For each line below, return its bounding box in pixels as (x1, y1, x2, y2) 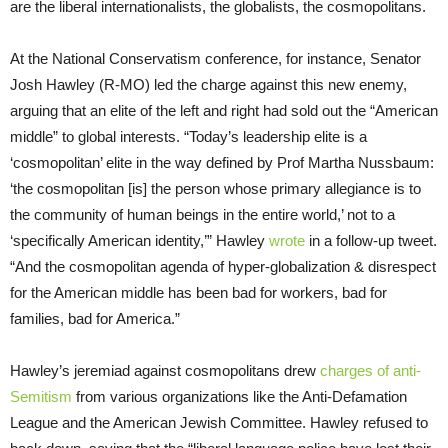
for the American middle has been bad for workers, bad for (10, 283, 387, 301)
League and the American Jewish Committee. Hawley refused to (10, 413, 428, 431)
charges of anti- (320, 361, 421, 379)
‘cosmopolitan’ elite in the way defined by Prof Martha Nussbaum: (10, 153, 434, 171)
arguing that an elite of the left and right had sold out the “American (10, 101, 438, 119)
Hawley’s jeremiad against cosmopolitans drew (10, 361, 320, 379)
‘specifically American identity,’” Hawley (10, 231, 269, 249)
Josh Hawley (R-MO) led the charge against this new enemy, (10, 75, 407, 93)
